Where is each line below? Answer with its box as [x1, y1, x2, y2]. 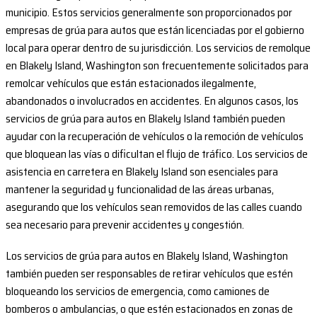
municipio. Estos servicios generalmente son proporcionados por [6, 4, 292, 22]
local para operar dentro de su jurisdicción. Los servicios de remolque [6, 39, 311, 57]
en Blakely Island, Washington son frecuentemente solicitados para [6, 57, 309, 75]
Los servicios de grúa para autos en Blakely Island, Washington [6, 247, 288, 265]
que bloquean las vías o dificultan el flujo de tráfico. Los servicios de [6, 145, 308, 163]
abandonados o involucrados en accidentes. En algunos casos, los [6, 92, 299, 110]
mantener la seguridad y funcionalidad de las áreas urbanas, [6, 180, 274, 199]
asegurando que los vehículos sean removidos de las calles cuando [6, 198, 302, 217]
